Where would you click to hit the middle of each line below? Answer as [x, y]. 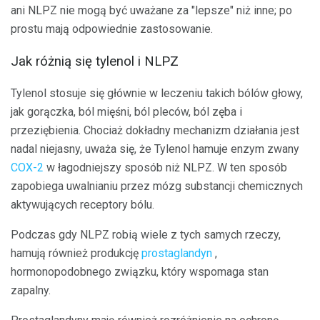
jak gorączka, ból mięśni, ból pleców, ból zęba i [126, 111]
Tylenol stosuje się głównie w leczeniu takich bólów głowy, [157, 93]
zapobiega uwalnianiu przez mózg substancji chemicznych [157, 186]
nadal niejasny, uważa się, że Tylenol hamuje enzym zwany [155, 149]
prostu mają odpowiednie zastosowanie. [112, 29]
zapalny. [31, 290]
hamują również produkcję [76, 253]
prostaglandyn [177, 253]
